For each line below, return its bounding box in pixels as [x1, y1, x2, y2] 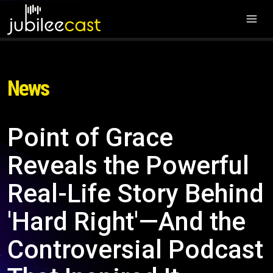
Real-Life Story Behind [7, 179, 264, 208]
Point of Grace [7, 122, 173, 152]
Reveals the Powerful [7, 151, 249, 180]
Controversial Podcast [7, 235, 263, 264]
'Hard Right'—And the [7, 207, 246, 236]
